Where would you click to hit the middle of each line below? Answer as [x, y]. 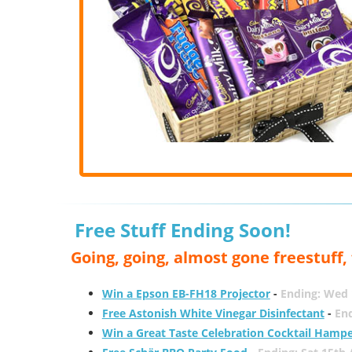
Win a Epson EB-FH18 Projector [186, 293]
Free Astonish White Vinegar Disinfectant [213, 313]
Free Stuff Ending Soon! [182, 230]
